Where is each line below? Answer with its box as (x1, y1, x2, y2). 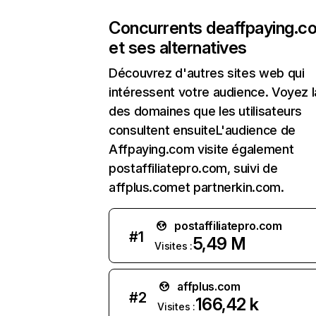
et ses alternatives (109, 37, 247, 58)
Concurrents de (109, 18, 226, 38)
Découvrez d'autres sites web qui (109, 66, 305, 80)
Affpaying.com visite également (109, 142, 294, 157)
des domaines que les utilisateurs (109, 104, 303, 119)
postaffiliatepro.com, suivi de (109, 161, 278, 176)
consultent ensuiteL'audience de (109, 123, 296, 138)
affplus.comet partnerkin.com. (109, 180, 284, 195)
